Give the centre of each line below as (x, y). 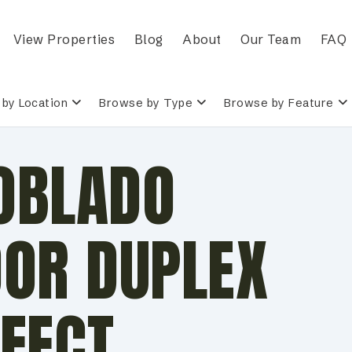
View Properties (64, 39)
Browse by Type (146, 103)
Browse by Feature (279, 103)
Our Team (271, 39)
